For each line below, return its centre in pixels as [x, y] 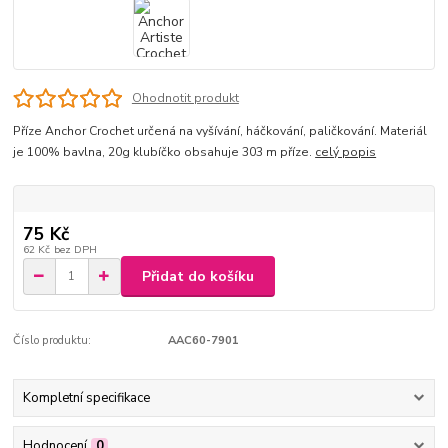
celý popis [346, 152]
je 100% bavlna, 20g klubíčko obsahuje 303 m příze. [164, 152]
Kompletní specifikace [86, 398]
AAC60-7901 [203, 341]
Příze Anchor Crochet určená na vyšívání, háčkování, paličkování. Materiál [220, 131]
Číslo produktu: [52, 341]
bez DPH [75, 250]
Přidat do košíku [198, 276]
